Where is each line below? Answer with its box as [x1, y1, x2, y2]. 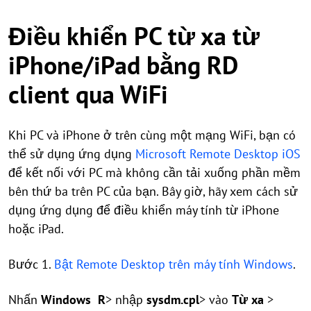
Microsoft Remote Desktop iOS [135, 146, 301, 162]
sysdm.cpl [146, 292, 199, 308]
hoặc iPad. [8, 221, 67, 237]
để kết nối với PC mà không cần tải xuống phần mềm [8, 165, 301, 180]
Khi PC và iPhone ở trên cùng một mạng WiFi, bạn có [8, 127, 296, 143]
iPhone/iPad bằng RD [8, 49, 238, 81]
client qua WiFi [8, 78, 168, 110]
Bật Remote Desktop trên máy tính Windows [54, 256, 293, 272]
